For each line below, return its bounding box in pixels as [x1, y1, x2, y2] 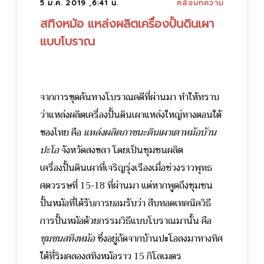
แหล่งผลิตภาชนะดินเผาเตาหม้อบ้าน [84, 124, 216, 141]
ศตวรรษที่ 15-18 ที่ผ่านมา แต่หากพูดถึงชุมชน [40, 177, 213, 194]
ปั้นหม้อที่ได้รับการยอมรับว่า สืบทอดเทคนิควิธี [40, 195, 211, 212]
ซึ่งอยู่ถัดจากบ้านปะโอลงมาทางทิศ [95, 230, 223, 247]
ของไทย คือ [40, 124, 84, 141]
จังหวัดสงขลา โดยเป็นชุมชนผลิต [59, 142, 183, 159]
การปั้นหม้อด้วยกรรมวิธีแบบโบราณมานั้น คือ [40, 213, 212, 230]
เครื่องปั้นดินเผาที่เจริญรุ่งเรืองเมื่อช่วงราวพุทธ [40, 160, 212, 177]
